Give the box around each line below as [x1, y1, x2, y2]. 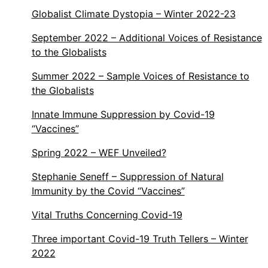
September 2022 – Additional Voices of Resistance [31, 32, 262, 44]
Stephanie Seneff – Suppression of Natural [31, 170, 224, 183]
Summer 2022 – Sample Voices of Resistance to [31, 70, 249, 83]
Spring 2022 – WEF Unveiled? [31, 147, 166, 159]
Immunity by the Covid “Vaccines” [31, 185, 185, 197]
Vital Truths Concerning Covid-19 [31, 209, 182, 221]
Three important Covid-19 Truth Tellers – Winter [31, 233, 248, 245]
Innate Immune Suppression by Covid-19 [31, 108, 215, 121]
